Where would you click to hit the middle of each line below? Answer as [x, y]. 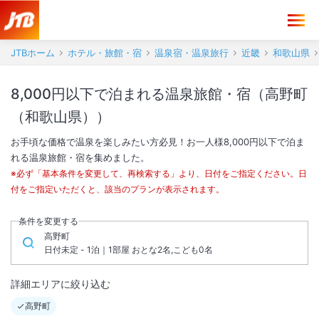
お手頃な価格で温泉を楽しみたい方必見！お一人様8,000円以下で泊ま [158, 142]
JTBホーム [33, 53]
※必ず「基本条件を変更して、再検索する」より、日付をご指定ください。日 [159, 173]
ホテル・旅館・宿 [105, 53]
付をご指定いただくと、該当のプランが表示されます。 [117, 189]
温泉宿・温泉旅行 [192, 53]
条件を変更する [48, 221]
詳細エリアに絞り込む [61, 284]
